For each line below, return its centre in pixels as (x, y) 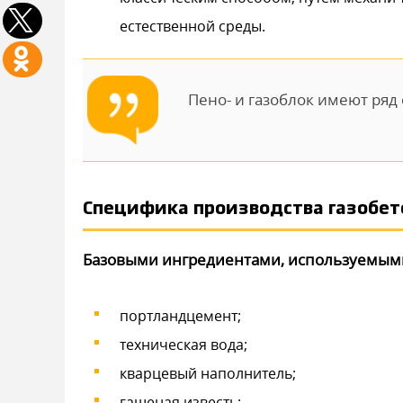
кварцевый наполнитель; (208, 373)
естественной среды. (193, 26)
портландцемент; (180, 315)
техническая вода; (184, 344)
